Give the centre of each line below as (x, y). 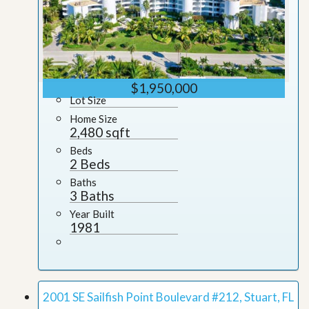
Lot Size (88, 100)
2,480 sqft (100, 132)
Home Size (93, 118)
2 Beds (90, 163)
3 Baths (92, 195)
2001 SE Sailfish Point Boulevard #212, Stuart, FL (168, 297)
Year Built (92, 213)
